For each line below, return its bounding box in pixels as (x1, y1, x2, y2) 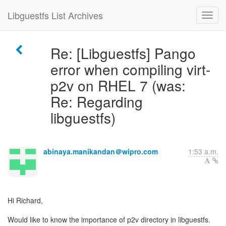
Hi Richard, (8, 195, 43, 205)
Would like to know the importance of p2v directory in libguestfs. (8, 214, 210, 224)
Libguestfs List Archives (8, 9, 103, 22)
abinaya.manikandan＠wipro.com (43, 146, 158, 156)
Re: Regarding (50, 91, 143, 111)
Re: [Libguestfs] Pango (50, 43, 196, 63)
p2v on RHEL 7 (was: (50, 75, 186, 95)
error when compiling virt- (50, 59, 210, 79)
